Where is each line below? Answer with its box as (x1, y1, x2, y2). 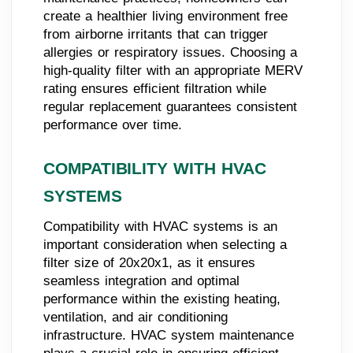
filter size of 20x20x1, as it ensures (43, 255, 255, 270)
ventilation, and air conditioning (43, 309, 228, 325)
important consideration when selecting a (43, 236, 287, 252)
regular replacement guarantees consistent (43, 98, 297, 114)
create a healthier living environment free (43, 8, 288, 24)
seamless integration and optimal (43, 273, 240, 288)
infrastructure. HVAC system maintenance (43, 327, 294, 343)
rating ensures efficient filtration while (43, 80, 266, 96)
